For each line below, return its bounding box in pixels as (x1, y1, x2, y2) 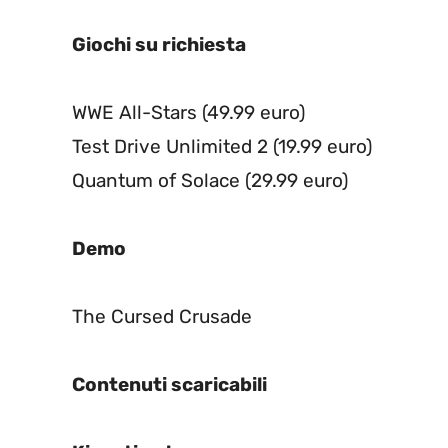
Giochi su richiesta (72, 33, 246, 57)
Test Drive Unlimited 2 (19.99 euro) (72, 135, 372, 159)
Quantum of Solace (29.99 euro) (72, 169, 348, 193)
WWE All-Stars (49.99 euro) (72, 101, 305, 125)
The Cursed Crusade (72, 305, 252, 329)
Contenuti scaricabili (72, 373, 267, 397)
